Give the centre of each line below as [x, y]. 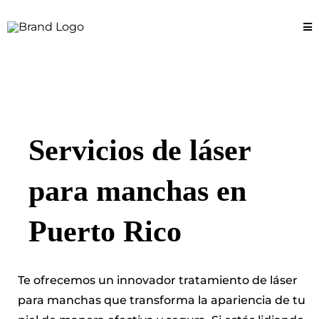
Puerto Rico [105, 231]
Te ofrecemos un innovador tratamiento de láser [158, 280]
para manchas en [137, 191]
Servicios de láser [140, 150]
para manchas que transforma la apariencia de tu [162, 300]
